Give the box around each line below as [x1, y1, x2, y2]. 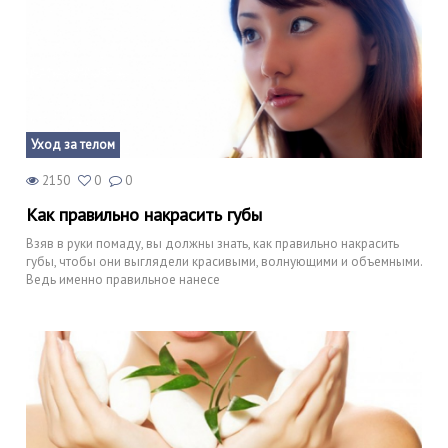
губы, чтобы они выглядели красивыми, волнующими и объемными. [26, 253, 422, 270]
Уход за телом [31, 136, 115, 153]
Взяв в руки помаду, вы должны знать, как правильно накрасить [26, 235, 399, 252]
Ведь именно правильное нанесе [26, 271, 220, 288]
